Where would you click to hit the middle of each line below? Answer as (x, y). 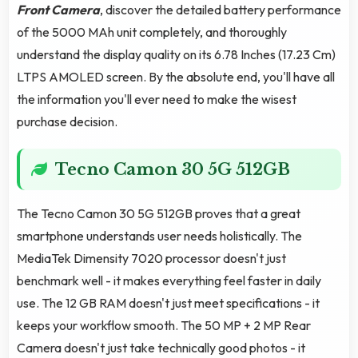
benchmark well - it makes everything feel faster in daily (169, 281)
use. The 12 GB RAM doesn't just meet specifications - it (168, 303)
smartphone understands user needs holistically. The (159, 236)
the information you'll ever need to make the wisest (157, 99)
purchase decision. (67, 122)
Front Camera (58, 10)
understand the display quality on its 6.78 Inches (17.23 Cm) (176, 55)
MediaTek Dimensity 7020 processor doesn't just (151, 259)
